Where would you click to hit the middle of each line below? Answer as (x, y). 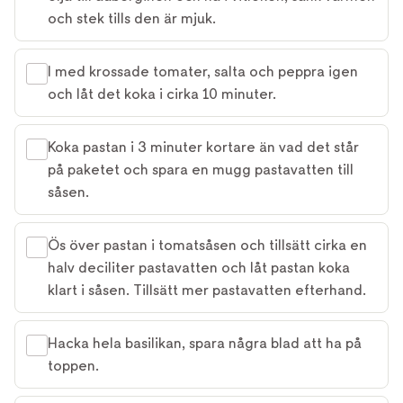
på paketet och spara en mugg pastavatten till (201, 170)
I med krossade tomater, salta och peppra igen (203, 72)
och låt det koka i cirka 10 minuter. (162, 94)
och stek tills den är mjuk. (132, 18)
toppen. (73, 366)
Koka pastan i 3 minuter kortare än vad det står (203, 147)
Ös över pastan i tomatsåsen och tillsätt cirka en (207, 245)
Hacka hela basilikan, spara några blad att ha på (205, 343)
